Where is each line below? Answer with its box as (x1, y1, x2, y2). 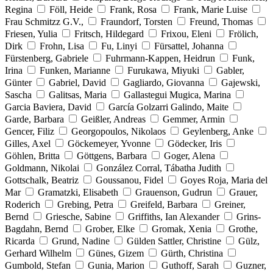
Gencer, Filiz (5, 126, 54, 136)
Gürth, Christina (161, 247, 223, 258)
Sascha (5, 89, 32, 100)
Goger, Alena (164, 150, 215, 161)
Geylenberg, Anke (183, 126, 253, 136)
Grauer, (229, 186, 258, 197)
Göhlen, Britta (5, 150, 60, 161)
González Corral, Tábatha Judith (96, 162, 221, 173)
